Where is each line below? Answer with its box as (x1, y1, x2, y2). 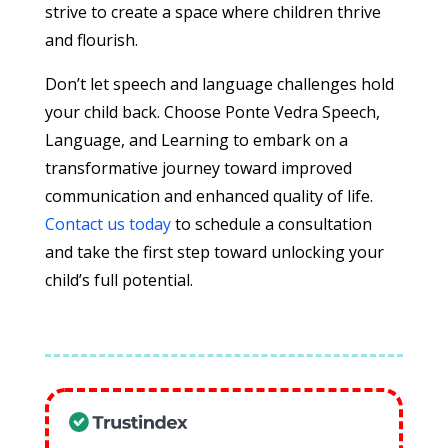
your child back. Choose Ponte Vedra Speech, (44, 101, 380, 124)
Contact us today (44, 213, 171, 236)
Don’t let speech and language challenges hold (44, 73, 394, 96)
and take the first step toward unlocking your (44, 241, 384, 264)
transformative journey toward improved (44, 157, 352, 180)
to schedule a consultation (170, 213, 372, 236)
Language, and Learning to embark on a (44, 129, 348, 152)
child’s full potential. (44, 269, 193, 292)
